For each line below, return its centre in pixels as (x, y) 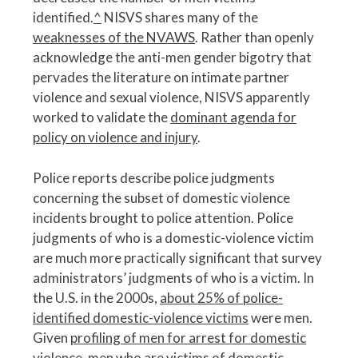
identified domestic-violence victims (141, 317)
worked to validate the (101, 117)
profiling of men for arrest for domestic (188, 337)
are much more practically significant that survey (177, 257)
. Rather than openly (255, 38)
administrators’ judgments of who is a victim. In (173, 277)
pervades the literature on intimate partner (161, 78)
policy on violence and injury (115, 137)
